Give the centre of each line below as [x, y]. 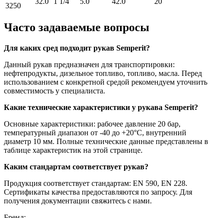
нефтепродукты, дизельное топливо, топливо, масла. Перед [103, 73]
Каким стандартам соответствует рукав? [76, 167]
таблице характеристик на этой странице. [73, 150]
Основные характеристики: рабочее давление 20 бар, [92, 124]
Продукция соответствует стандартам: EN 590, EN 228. [96, 183]
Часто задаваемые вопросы [77, 27]
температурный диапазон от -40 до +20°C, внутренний [95, 133]
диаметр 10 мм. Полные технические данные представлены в [106, 142]
